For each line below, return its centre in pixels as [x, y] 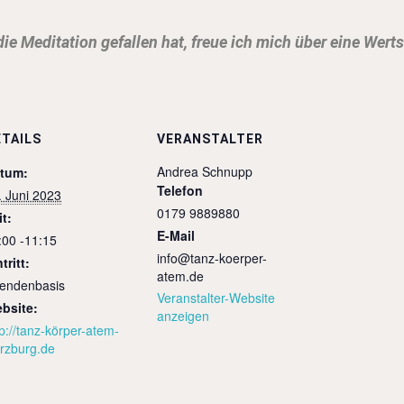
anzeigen [183, 316]
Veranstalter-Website [216, 298]
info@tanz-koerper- [212, 258]
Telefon [180, 191]
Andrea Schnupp [205, 172]
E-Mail [176, 236]
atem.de [180, 276]
